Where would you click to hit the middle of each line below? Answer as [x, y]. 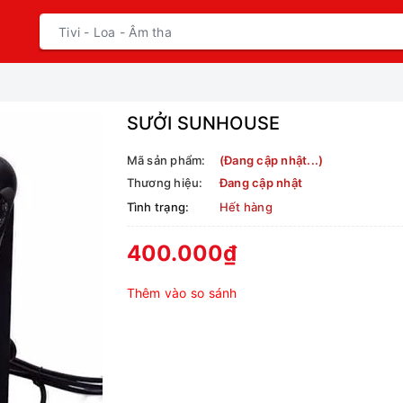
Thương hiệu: [165, 183]
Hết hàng [246, 207]
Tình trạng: [158, 207]
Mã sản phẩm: [166, 160]
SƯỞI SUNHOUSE [203, 123]
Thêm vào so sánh [182, 293]
